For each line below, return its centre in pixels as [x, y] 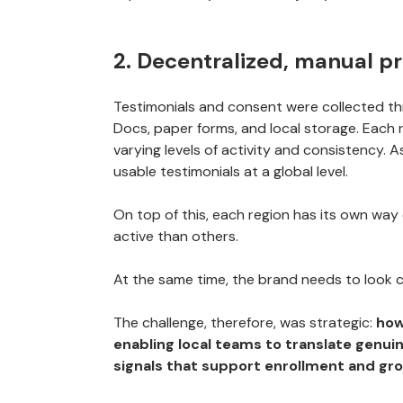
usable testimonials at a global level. [231, 171]
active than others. [176, 236]
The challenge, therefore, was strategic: [245, 322]
